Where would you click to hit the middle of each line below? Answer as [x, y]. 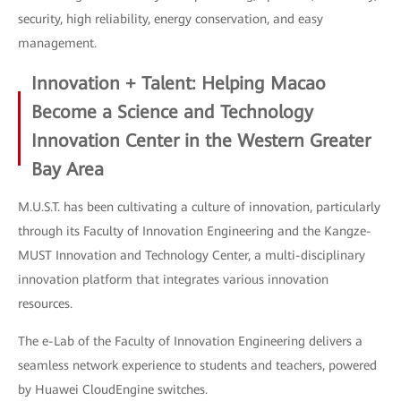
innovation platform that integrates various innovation [173, 279]
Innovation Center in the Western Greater [201, 140]
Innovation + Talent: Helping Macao [179, 83]
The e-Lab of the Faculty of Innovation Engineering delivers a [190, 341]
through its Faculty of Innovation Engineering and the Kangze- [195, 230]
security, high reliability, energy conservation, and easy [171, 18]
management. [57, 43]
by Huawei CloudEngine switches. [113, 389]
